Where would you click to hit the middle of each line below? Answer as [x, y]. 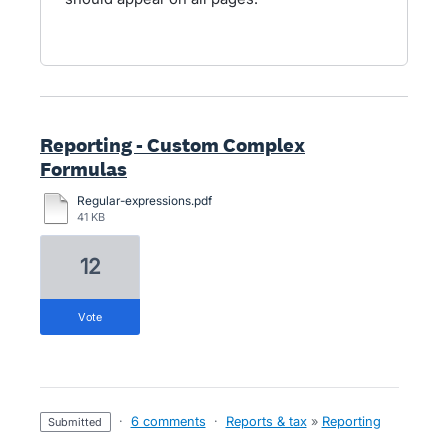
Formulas [83, 169]
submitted [79, 422]
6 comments [168, 421]
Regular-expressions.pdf [144, 200]
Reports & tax [266, 421]
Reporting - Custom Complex [172, 145]
